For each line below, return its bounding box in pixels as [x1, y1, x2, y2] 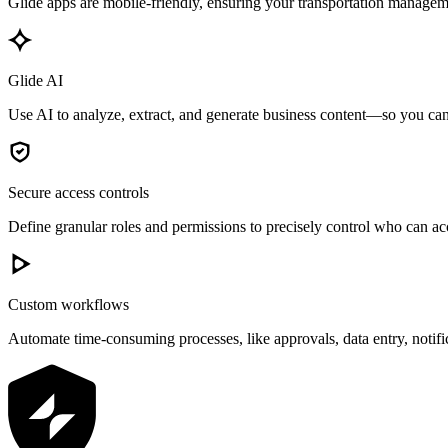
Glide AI [8, 72, 63, 90]
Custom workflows [8, 296, 129, 314]
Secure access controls [8, 184, 149, 202]
